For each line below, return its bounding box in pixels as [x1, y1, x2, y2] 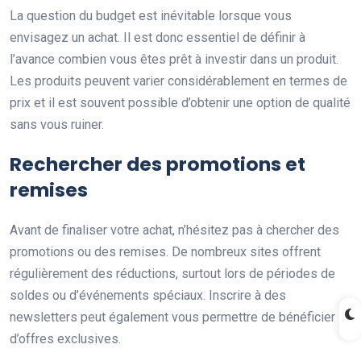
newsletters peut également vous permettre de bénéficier [10, 309, 335, 326]
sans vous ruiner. [10, 117, 104, 133]
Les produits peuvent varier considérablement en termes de [10, 73, 347, 89]
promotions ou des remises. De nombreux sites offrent [10, 244, 321, 260]
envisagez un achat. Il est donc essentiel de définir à [10, 30, 305, 46]
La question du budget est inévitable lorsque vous [10, 8, 292, 24]
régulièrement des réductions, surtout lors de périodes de [10, 266, 335, 282]
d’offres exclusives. [10, 331, 121, 347]
